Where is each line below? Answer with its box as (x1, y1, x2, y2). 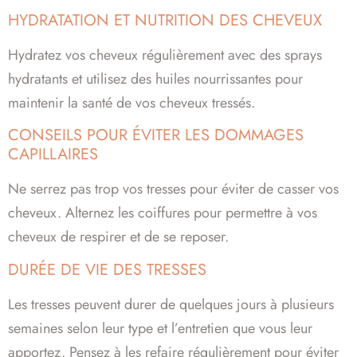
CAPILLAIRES (8, 143, 98, 167)
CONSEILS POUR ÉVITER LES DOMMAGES (8, 124, 304, 147)
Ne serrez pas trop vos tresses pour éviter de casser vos (8, 178, 339, 200)
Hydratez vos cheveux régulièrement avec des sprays (8, 44, 322, 65)
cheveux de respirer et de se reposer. (8, 226, 229, 248)
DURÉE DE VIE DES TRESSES (8, 257, 206, 281)
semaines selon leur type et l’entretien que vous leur (8, 317, 312, 339)
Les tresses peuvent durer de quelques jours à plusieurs (8, 293, 334, 315)
